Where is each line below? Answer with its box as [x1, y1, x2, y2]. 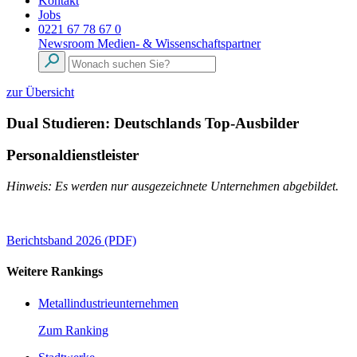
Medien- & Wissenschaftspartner [97, 37, 261, 50]
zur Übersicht [6, 85, 74, 99]
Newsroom [38, 37, 97, 50]
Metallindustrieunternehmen [38, 296, 178, 310]
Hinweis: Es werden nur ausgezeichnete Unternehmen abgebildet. [6, 179, 339, 194]
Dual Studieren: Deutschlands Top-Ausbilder [6, 114, 299, 131]
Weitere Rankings [6, 265, 103, 279]
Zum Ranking [38, 323, 108, 337]
